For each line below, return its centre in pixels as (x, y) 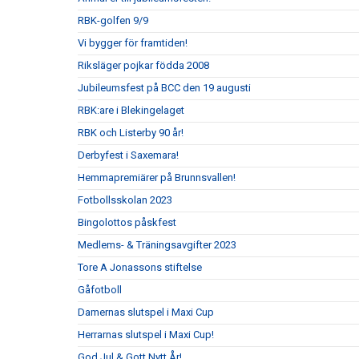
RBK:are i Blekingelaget (131, 110)
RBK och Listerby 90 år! (131, 132)
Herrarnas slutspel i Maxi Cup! (146, 334)
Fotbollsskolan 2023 (125, 200)
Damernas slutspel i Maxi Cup (146, 312)
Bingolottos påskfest (127, 222)
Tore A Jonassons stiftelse (140, 267)
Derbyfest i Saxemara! (128, 155)
